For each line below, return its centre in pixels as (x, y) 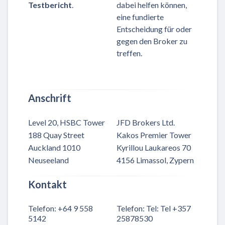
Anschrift (50, 98)
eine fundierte (140, 17)
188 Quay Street (56, 135)
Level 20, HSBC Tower (67, 122)
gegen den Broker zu (152, 41)
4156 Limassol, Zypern (155, 160)
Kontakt (47, 185)
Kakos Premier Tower (154, 135)
